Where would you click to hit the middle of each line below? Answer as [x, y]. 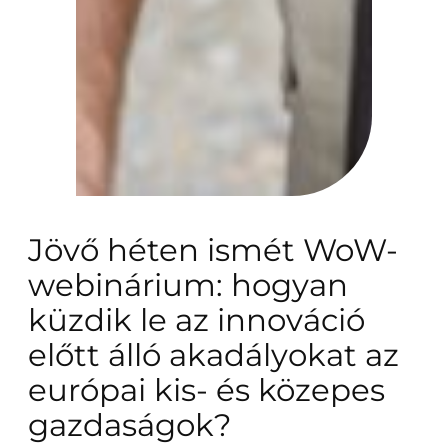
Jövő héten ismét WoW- [213, 249]
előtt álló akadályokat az [213, 354]
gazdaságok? [130, 424]
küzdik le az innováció [196, 319]
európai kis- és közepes [206, 389]
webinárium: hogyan [188, 284]
